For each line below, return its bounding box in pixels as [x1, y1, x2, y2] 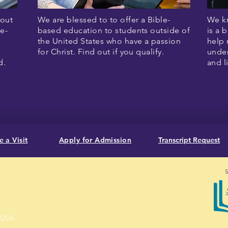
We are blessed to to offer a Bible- [38, 15, 170, 24]
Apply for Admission [59, 135, 131, 145]
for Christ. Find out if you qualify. [38, 47, 166, 56]
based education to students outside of [38, 25, 190, 35]
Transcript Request [158, 135, 220, 145]
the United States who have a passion [38, 36, 181, 46]
